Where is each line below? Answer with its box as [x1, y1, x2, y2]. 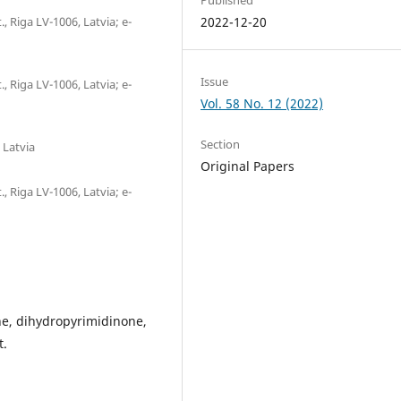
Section [200, 136, 241, 153]
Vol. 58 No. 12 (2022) [200, 95, 324, 112]
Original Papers [200, 158, 295, 175]
